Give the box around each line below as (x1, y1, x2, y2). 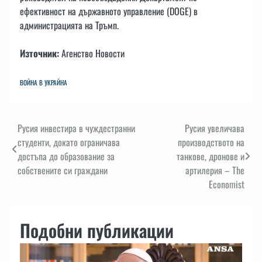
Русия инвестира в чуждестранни (18, 121, 135, 136)
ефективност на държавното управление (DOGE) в (20, 4, 198, 19)
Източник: (20, 46, 59, 61)
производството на (178, 135, 244, 150)
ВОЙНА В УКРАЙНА (20, 78, 67, 88)
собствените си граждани (18, 163, 108, 178)
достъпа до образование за (18, 149, 115, 164)
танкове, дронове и (177, 149, 244, 164)
